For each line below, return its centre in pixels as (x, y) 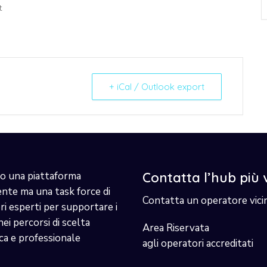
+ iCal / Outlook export (157, 86)
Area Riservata (176, 228)
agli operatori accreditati (198, 243)
